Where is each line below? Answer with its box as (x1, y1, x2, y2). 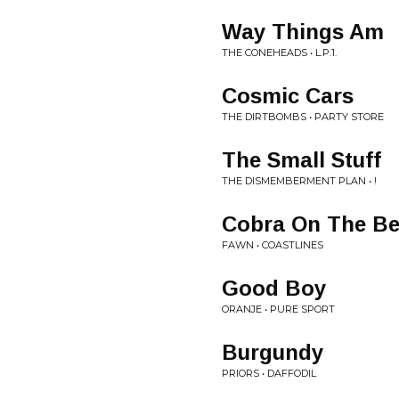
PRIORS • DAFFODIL (222, 367, 316, 379)
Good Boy (222, 276, 326, 300)
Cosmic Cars (222, 84, 354, 108)
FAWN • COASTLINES (222, 239, 323, 251)
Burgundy (222, 340, 323, 364)
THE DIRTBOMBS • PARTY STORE (222, 110, 384, 123)
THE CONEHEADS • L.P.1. (222, 46, 337, 59)
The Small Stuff (222, 148, 381, 172)
